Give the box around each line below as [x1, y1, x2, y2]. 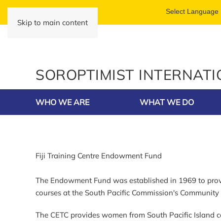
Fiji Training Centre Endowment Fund [36, 151, 162, 160]
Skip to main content [17, 18, 88, 27]
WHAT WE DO [139, 97, 194, 107]
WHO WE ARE [36, 97, 89, 107]
